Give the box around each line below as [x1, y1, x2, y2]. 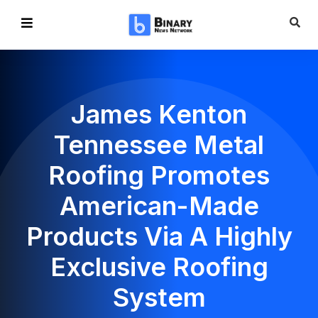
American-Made [59, 190, 259, 221]
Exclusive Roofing [50, 251, 268, 283]
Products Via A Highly [26, 221, 292, 252]
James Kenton [71, 99, 247, 130]
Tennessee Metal [54, 129, 264, 160]
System [112, 282, 206, 313]
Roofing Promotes [48, 160, 270, 191]
